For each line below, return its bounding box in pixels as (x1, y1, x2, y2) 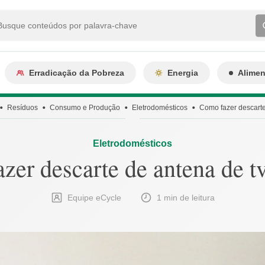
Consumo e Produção (49, 104, 120, 112)
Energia (167, 68, 198, 77)
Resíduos (7, 104, 38, 112)
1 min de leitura (156, 193, 215, 202)
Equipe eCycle (67, 193, 121, 202)
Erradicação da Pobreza (29, 68, 124, 77)
